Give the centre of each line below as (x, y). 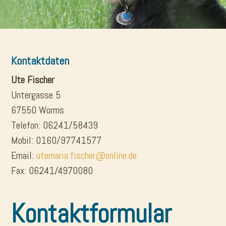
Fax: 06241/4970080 (52, 171)
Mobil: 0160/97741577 (56, 140)
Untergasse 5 (36, 95)
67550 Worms (38, 110)
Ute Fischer (33, 80)
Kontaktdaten (40, 61)
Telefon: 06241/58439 (55, 125)
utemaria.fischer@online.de (87, 156)
